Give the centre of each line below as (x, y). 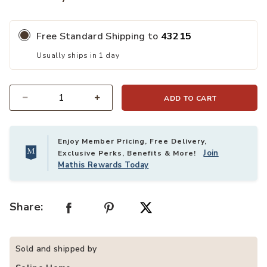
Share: (27, 207)
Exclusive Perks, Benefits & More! (131, 153)
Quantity (25, 105)
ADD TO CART (191, 98)
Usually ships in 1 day (78, 55)
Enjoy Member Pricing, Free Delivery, (133, 141)
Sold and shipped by (56, 249)
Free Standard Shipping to (99, 36)
